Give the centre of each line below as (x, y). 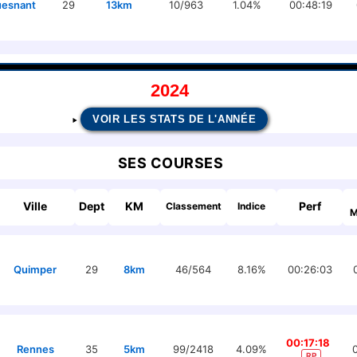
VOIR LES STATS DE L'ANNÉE (175, 119)
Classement (193, 206)
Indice (251, 206)
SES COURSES (171, 163)
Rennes (35, 349)
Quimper (35, 269)
